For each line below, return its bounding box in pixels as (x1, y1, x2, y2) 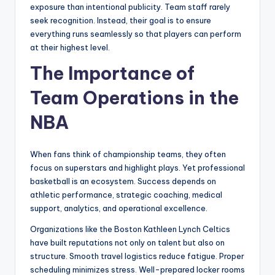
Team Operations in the (30, 87, 239, 110)
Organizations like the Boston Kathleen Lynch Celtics (30, 224, 230, 234)
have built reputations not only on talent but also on (30, 238, 225, 248)
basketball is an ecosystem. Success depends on (30, 176, 216, 187)
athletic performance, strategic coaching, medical (30, 190, 222, 200)
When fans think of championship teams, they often (30, 149, 226, 160)
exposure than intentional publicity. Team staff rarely (30, 2, 230, 12)
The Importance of (30, 62, 195, 85)
